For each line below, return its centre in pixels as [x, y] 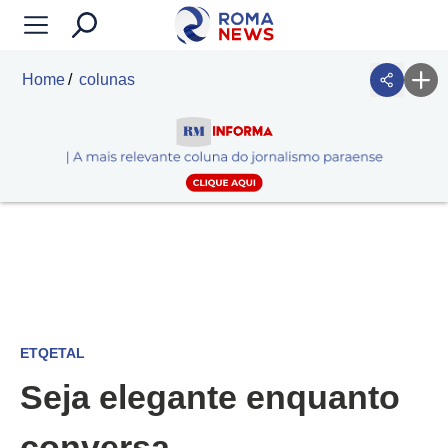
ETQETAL [52, 353]
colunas [107, 79]
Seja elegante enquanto [210, 397]
